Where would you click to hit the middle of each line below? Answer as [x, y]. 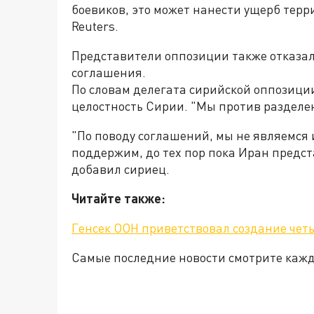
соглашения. [109, 73]
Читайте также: [118, 199]
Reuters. [95, 26]
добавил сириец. [121, 169]
